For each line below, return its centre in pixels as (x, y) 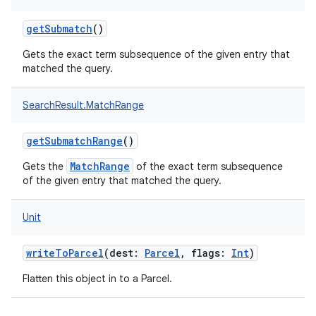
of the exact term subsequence (208, 166)
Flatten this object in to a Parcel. (97, 279)
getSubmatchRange (74, 141)
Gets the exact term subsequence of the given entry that (156, 54)
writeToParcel (65, 253)
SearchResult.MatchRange (83, 105)
